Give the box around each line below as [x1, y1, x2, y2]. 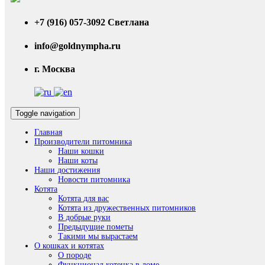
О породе [58, 251, 91, 260]
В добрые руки [58, 213, 111, 222]
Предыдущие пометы [58, 222, 133, 232]
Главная [34, 128, 62, 137]
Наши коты [58, 156, 98, 166]
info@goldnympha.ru [34, 40, 121, 51]
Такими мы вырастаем [58, 232, 138, 241]
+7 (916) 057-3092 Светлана [34, 17, 149, 28]
